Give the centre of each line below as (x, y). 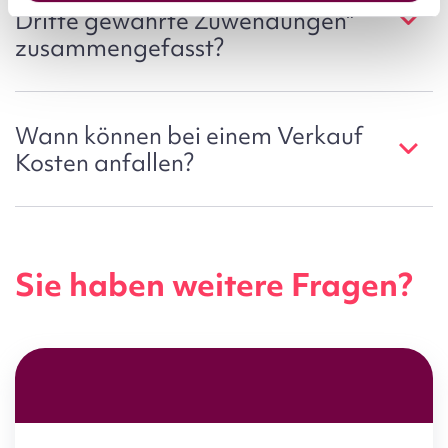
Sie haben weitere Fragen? (214, 284)
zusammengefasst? (119, 47)
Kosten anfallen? (104, 162)
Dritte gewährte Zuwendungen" (184, 20)
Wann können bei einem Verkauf (189, 135)
